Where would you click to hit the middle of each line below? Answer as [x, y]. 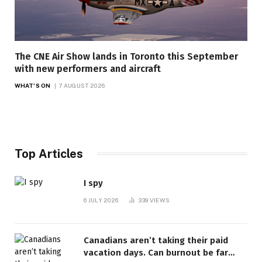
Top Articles [49, 154]
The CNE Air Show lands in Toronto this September [126, 56]
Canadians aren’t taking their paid [156, 241]
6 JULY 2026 [101, 200]
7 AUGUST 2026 [82, 85]
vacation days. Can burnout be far [156, 253]
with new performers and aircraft [88, 68]
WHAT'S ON [32, 85]
